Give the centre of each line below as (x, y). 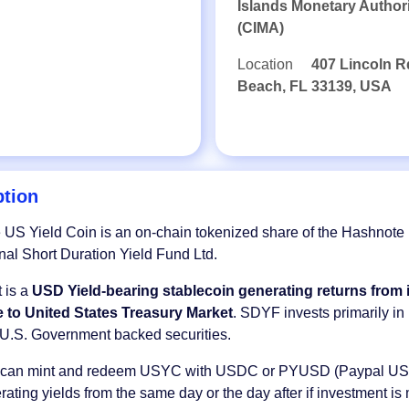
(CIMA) (261, 28)
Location (267, 64)
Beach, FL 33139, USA (315, 86)
